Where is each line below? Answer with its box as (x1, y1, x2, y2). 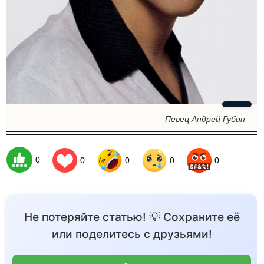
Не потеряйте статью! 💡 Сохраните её (24, 210, 240, 225)
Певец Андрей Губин (165, 114, 245, 124)
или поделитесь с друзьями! (51, 227, 212, 242)
